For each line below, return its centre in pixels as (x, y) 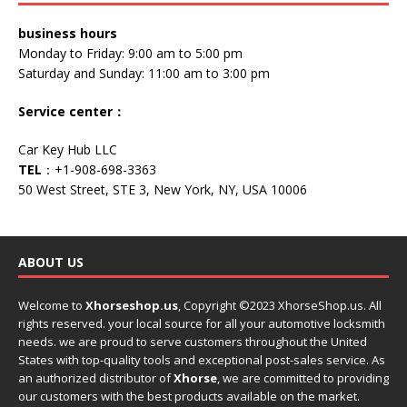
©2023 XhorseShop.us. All (310, 305)
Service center (65, 111)
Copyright (211, 305)
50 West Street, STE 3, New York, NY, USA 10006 (163, 189)
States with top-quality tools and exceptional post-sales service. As (202, 359)
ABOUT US (51, 262)
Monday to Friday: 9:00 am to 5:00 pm (130, 53)
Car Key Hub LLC (68, 149)
